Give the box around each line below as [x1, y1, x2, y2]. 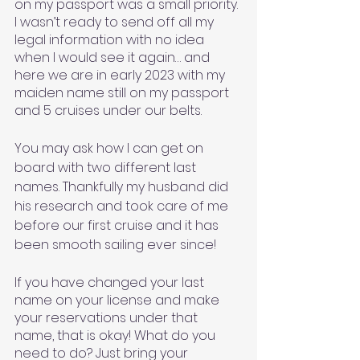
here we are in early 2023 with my [14, 65, 228, 84]
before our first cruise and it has [14, 215, 222, 235]
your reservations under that [14, 308, 201, 327]
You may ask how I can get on [14, 138, 207, 157]
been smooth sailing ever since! [14, 235, 219, 254]
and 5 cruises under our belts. [14, 100, 205, 120]
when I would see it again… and [14, 47, 213, 67]
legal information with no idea [14, 30, 207, 49]
